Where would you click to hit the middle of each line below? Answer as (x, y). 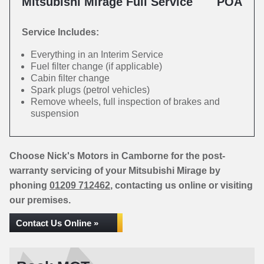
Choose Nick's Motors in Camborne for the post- (117, 156)
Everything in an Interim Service (97, 55)
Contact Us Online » (57, 223)
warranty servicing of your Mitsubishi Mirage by (115, 171)
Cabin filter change (70, 78)
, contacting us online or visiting (181, 185)
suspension (55, 113)
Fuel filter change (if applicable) (96, 66)
